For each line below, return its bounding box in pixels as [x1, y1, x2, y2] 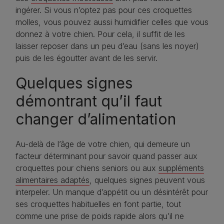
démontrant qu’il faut [15, 92, 162, 110]
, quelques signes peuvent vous [89, 175, 205, 185]
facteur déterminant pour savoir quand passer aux [15, 151, 197, 161]
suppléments [158, 163, 204, 173]
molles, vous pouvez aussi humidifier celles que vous [15, 17, 208, 27]
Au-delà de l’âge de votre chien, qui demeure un [15, 139, 190, 149]
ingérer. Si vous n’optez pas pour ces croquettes [15, 5, 192, 15]
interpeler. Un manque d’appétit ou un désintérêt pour [15, 187, 208, 197]
